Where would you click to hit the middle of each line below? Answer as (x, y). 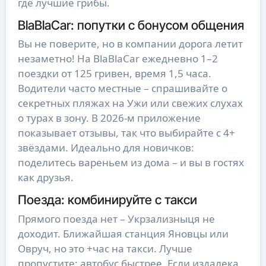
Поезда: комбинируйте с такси (107, 200)
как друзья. (45, 178)
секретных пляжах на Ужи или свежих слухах (130, 103)
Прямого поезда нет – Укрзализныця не (116, 218)
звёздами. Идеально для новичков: (106, 148)
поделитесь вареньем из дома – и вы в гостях (131, 163)
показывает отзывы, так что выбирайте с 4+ (126, 133)
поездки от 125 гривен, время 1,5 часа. (114, 74)
